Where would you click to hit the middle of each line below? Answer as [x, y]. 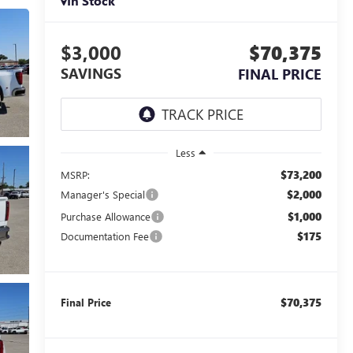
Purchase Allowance [105, 216]
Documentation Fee [104, 236]
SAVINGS [91, 74]
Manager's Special [102, 194]
